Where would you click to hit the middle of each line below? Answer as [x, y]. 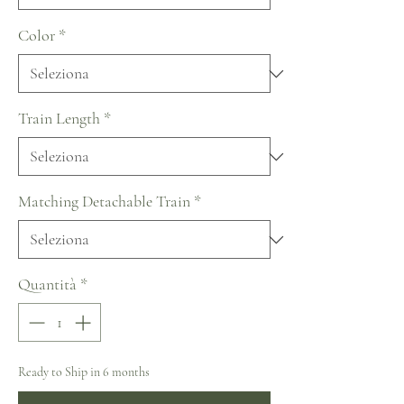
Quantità [47, 284]
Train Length [59, 118]
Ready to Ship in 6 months [84, 372]
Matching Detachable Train [104, 201]
